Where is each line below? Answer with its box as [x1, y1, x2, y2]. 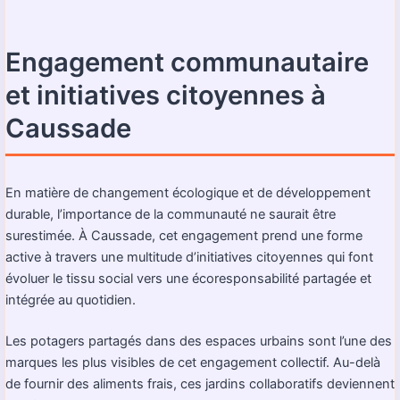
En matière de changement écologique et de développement [5, 185, 371, 202]
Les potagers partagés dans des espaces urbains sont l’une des [5, 332, 392, 349]
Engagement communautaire [5, 46, 369, 78]
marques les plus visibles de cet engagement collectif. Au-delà [5, 354, 380, 371]
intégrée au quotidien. [5, 292, 136, 309]
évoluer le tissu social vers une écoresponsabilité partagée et [5, 271, 371, 287]
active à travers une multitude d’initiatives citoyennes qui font [5, 249, 373, 266]
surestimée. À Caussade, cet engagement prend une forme [5, 228, 362, 245]
